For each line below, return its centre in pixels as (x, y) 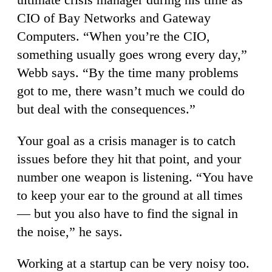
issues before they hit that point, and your (129, 158)
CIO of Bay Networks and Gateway (114, 18)
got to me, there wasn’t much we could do (131, 90)
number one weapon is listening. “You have (135, 177)
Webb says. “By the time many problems (128, 72)
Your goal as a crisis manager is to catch (126, 140)
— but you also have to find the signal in (127, 213)
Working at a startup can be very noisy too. (133, 263)
